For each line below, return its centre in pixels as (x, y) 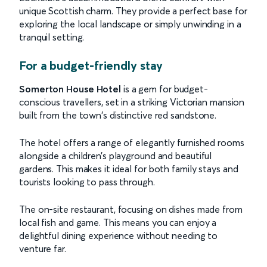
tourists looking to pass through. (87, 181)
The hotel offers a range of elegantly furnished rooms (132, 142)
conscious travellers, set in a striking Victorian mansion (132, 102)
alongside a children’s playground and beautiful (116, 155)
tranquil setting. (52, 37)
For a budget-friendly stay (91, 65)
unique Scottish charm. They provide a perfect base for (133, 10)
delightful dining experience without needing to (119, 235)
